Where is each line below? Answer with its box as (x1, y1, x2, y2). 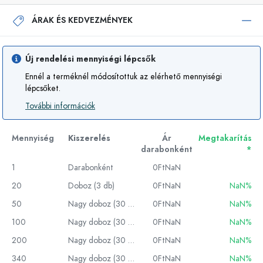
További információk (25, 100, 95, 112)
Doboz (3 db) (68, 180, 114, 191)
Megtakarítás (198, 133, 251, 144)
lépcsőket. (25, 83, 60, 94)
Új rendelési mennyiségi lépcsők (25, 53, 156, 65)
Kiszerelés (68, 133, 110, 144)
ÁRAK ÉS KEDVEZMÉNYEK (32, 14, 133, 26)
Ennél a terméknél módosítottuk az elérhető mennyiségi (25, 71, 222, 82)
